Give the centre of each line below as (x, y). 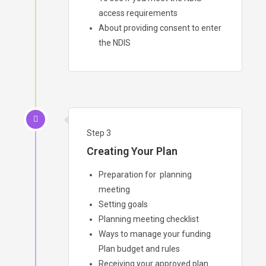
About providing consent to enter (160, 28)
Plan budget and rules (139, 248)
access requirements (138, 13)
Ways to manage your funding (155, 234)
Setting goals (123, 204)
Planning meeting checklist (149, 219)
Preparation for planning (145, 174)
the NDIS (115, 42)
